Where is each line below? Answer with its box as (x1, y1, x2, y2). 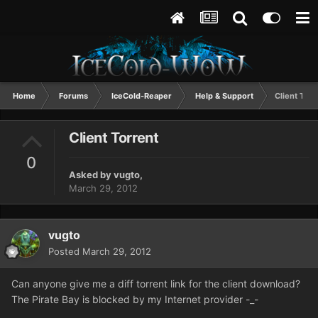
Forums (59, 91, 88, 101)
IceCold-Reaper (111, 91, 172, 101)
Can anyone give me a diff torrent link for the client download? (11, 278, 300, 290)
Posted (48, 246, 82, 258)
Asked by (69, 169, 114, 181)
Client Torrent (69, 129, 159, 147)
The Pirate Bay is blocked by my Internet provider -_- (11, 293, 258, 306)
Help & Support (195, 91, 253, 101)
